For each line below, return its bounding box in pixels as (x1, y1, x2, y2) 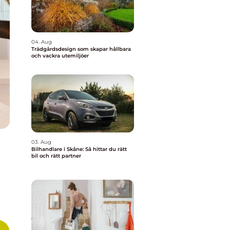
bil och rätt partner (31, 152, 81, 159)
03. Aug (31, 139, 51, 145)
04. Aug (31, 39, 52, 45)
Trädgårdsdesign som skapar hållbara (31, 46, 131, 52)
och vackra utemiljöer (31, 52, 89, 59)
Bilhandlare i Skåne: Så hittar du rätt (31, 146, 127, 152)
